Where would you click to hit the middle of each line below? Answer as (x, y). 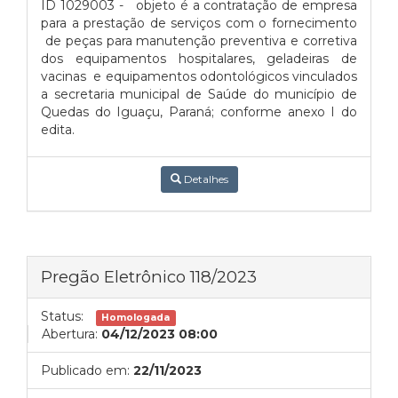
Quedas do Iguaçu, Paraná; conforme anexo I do (199, 112)
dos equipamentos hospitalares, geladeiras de (199, 59)
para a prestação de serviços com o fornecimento (199, 23)
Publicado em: (85, 370)
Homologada (136, 318)
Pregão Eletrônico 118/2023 (149, 277)
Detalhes (204, 179)
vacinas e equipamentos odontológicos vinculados (199, 76)
